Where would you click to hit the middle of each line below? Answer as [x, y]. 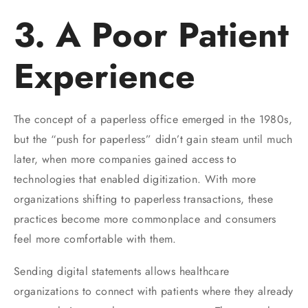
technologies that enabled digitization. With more [135, 179]
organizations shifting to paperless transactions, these [143, 199]
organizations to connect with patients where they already [154, 291]
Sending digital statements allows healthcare [122, 271]
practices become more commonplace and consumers [145, 219]
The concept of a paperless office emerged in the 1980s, [153, 119]
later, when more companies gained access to [125, 159]
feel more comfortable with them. [95, 239]
